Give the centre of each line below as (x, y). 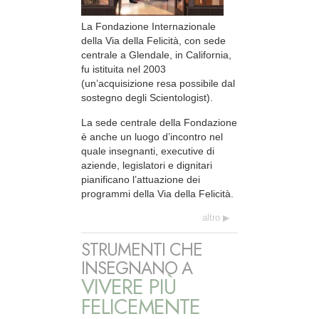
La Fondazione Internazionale (148, 27)
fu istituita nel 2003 (124, 69)
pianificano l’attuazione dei (141, 179)
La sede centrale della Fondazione (159, 122)
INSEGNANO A (137, 268)
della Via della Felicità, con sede (153, 41)
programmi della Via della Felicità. (157, 193)
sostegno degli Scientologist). (147, 98)
